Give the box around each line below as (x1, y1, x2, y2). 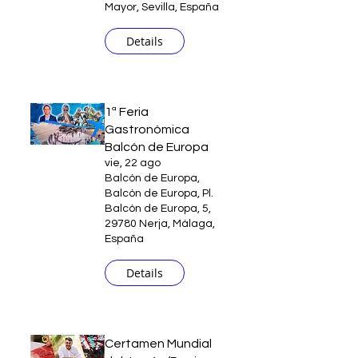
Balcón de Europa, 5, (105, 203, 211, 214)
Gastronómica (105, 123, 189, 136)
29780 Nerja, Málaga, (105, 218, 215, 229)
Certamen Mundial (105, 337, 212, 350)
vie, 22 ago (105, 157, 161, 169)
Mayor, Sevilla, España (105, 2, 219, 13)
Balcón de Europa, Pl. (105, 188, 213, 199)
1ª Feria (105, 105, 149, 118)
